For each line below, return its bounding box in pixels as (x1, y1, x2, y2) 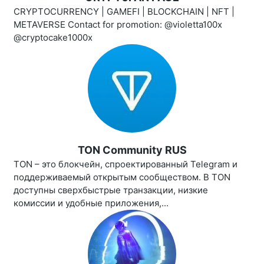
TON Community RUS (77, 144, 187, 157)
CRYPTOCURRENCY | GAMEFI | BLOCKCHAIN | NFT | (14, 6, 235, 18)
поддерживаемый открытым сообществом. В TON (14, 171, 230, 183)
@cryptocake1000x (14, 32, 93, 44)
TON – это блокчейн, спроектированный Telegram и (14, 159, 237, 170)
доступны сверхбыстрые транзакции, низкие (14, 184, 208, 196)
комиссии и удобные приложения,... (14, 197, 169, 209)
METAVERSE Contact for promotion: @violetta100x (14, 19, 222, 31)
